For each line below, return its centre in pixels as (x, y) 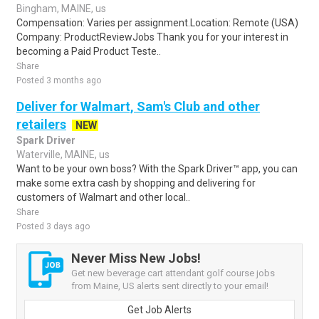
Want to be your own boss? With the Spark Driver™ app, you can (157, 169)
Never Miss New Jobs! (136, 258)
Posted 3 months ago (59, 80)
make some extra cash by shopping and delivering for (136, 183)
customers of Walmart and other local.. (103, 197)
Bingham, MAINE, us (61, 9)
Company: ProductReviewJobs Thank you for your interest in (152, 37)
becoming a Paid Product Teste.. (89, 51)
